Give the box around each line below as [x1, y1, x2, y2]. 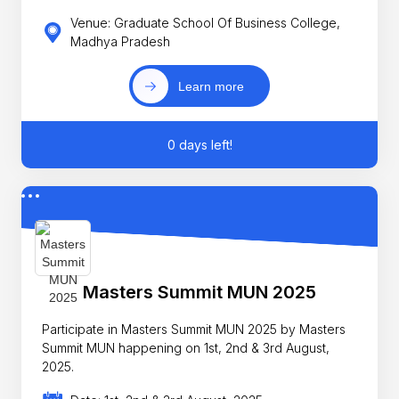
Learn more [178, 78, 245, 94]
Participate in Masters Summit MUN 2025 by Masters [42, 322, 346, 337]
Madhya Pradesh [69, 34, 170, 50]
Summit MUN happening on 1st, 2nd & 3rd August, [42, 340, 330, 355]
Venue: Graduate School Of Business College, [69, 15, 340, 31]
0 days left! [167, 136, 232, 152]
